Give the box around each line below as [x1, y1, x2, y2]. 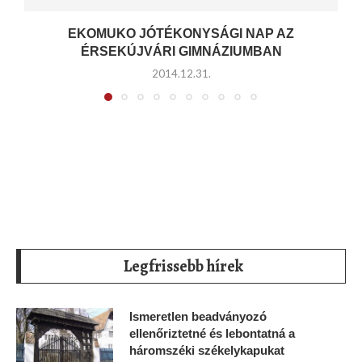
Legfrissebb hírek [123, 255, 243, 278]
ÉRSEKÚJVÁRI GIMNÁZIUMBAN [80, 44, 282, 59]
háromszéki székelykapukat [129, 343, 284, 358]
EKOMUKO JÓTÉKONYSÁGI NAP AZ [68, 27, 294, 41]
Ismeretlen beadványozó [129, 309, 267, 324]
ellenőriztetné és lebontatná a [129, 326, 295, 341]
